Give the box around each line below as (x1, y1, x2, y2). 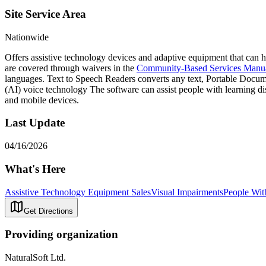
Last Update (5, 116, 65, 129)
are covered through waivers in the (5, 62, 137, 73)
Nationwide (5, 31, 49, 42)
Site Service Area (5, 8, 86, 20)
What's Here (5, 162, 65, 175)
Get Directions (24, 206, 73, 216)
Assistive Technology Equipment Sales (5, 186, 151, 197)
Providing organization (5, 228, 118, 241)
